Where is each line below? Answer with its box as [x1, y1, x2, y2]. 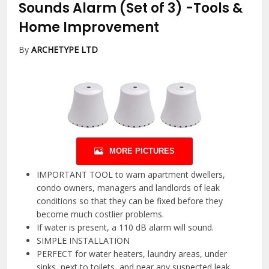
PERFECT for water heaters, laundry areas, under [37, 248, 228, 260]
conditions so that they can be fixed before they [37, 195, 223, 207]
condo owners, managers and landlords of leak [37, 182, 220, 194]
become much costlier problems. [37, 208, 165, 220]
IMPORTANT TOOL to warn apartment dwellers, [37, 169, 226, 181]
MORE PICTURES [109, 147, 175, 156]
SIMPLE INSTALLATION [37, 235, 130, 247]
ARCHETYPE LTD [31, 43, 98, 55]
